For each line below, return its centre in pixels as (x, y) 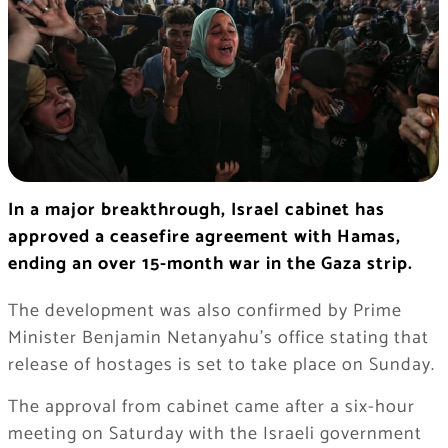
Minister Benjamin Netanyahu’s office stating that (218, 338)
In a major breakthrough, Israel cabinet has (196, 210)
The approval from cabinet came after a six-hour (211, 407)
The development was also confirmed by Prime (204, 311)
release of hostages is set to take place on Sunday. (221, 365)
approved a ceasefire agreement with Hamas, (204, 237)
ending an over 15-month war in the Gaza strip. (210, 264)
